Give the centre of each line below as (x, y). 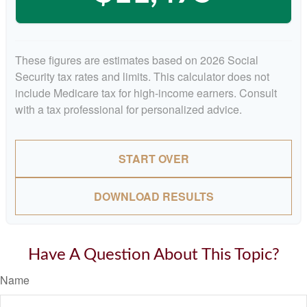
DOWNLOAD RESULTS (153, 196)
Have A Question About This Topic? (153, 255)
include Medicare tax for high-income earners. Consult (146, 93)
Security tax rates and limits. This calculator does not (142, 76)
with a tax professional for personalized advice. (128, 109)
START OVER (153, 158)
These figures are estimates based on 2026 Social (137, 60)
